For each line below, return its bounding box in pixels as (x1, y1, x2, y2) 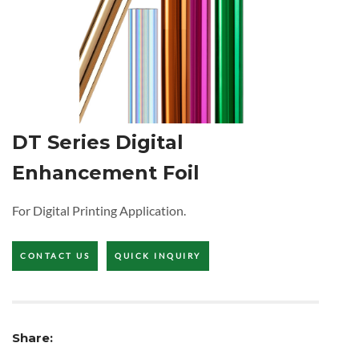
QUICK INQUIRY (115, 251, 201, 260)
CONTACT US (20, 251, 90, 260)
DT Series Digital (12, 131, 184, 154)
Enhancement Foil (12, 161, 200, 184)
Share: (12, 330, 53, 345)
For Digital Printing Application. (12, 203, 186, 218)
